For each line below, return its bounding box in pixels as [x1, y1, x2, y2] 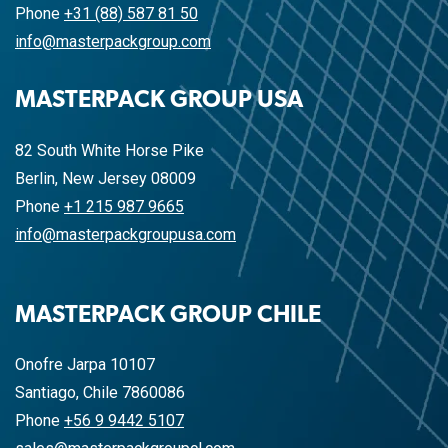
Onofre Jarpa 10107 [15, 355, 155, 375]
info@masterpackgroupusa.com [15, 224, 236, 244]
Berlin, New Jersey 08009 [15, 168, 196, 188]
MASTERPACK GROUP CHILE [15, 303, 321, 328]
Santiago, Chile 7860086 [15, 383, 185, 403]
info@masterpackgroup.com [15, 32, 211, 52]
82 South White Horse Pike [15, 140, 204, 160]
